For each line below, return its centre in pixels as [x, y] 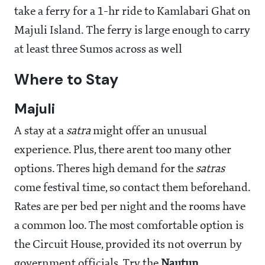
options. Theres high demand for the [105, 169]
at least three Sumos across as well [98, 49]
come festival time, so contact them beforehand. [132, 188]
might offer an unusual [150, 131]
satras [210, 169]
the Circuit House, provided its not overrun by [128, 245]
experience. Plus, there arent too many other [123, 150]
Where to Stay [66, 79]
